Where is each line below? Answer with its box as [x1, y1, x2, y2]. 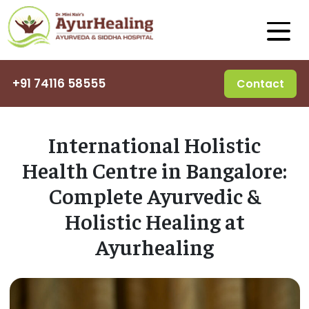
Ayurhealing [95, 232, 214, 261]
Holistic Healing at [64, 207, 245, 235]
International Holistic [48, 130, 261, 159]
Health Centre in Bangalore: [22, 156, 287, 184]
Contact [237, 75, 284, 92]
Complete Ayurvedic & [49, 181, 260, 210]
